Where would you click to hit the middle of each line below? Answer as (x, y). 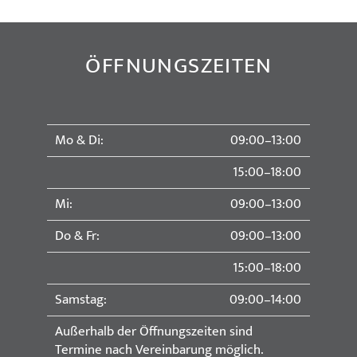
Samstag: (81, 300)
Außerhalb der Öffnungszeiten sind (154, 332)
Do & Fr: (78, 236)
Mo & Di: (80, 141)
